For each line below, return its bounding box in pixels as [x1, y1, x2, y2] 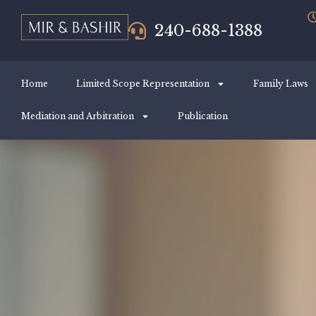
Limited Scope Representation [76, 78, 209, 89]
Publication [178, 111, 228, 121]
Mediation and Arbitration [21, 111, 134, 121]
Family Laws [253, 78, 308, 89]
